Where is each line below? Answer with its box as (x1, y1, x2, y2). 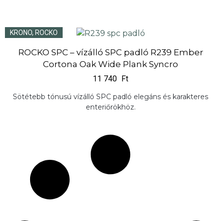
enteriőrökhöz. (85, 102, 136, 111)
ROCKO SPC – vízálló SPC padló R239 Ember (18, 47, 203, 57)
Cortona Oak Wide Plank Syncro (43, 59, 178, 69)
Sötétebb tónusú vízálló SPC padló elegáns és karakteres (13, 92, 208, 101)
